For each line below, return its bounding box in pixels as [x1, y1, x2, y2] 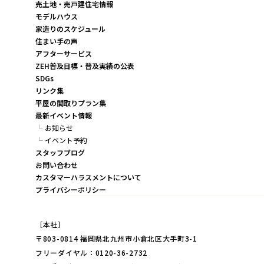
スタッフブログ [35, 147, 85, 157]
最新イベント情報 [35, 110, 92, 120]
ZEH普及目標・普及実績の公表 [35, 61, 134, 71]
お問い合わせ [35, 160, 78, 170]
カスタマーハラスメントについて [35, 172, 141, 182]
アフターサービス [35, 48, 92, 58]
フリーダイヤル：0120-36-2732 [35, 247, 147, 258]
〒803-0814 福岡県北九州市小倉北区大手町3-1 [35, 233, 197, 243]
